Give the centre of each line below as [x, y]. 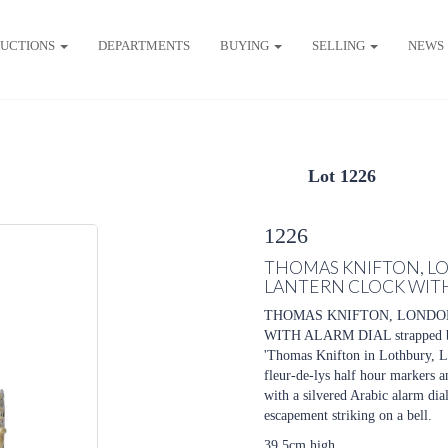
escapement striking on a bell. [348, 415]
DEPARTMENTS [143, 45]
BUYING [245, 45]
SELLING [339, 45]
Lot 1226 [342, 176]
